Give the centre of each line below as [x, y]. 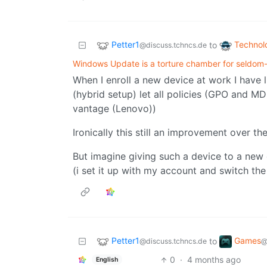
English [107, 259]
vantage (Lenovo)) [114, 109]
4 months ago [214, 260]
